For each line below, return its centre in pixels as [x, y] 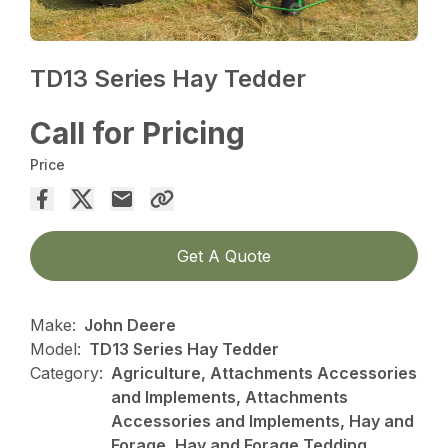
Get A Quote [224, 256]
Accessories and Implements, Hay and [263, 421]
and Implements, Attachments [230, 397]
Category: [67, 373]
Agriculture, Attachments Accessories [264, 373]
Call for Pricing [138, 133]
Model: [56, 349]
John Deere [130, 325]
